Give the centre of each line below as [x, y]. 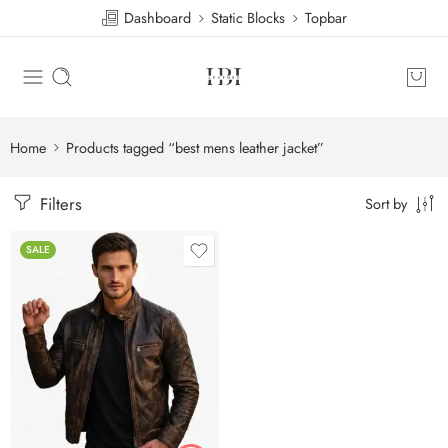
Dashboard [155, 17]
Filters [58, 204]
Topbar [326, 17]
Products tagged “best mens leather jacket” [195, 147]
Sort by [386, 203]
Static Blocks [248, 17]
